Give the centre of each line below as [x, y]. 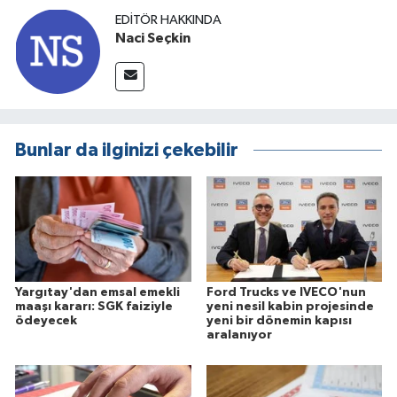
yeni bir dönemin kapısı [279, 321]
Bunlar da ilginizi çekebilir [127, 150]
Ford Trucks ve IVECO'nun [286, 293]
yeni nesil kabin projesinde [290, 307]
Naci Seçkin [153, 39]
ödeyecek [46, 321]
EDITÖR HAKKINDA [168, 20]
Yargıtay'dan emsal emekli [97, 293]
